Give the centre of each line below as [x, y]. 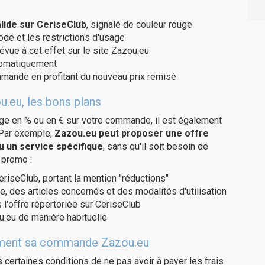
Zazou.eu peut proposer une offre [132, 133]
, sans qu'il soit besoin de [156, 146]
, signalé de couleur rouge [139, 25]
